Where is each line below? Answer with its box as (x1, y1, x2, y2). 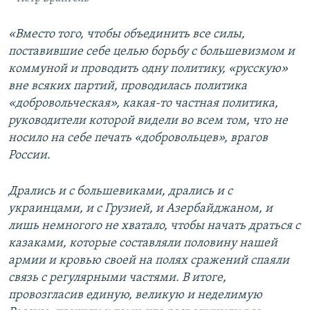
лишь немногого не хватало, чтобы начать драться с (8, 219, 300, 232)
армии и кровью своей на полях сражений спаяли (8, 253, 289, 267)
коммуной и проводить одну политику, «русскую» (8, 62, 288, 75)
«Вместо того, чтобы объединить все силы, (8, 27, 245, 41)
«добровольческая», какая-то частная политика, (8, 96, 278, 110)
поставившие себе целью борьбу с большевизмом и (8, 44, 295, 58)
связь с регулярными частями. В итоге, (8, 271, 226, 284)
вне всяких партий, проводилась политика (8, 79, 247, 93)
